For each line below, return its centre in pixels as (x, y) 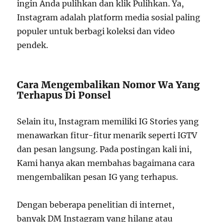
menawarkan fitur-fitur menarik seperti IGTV (107, 135)
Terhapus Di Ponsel (64, 95)
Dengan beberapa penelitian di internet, (96, 205)
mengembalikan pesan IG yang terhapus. (98, 177)
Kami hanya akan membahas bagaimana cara (106, 163)
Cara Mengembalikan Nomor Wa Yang (109, 85)
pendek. (33, 45)
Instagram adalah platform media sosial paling (109, 17)
